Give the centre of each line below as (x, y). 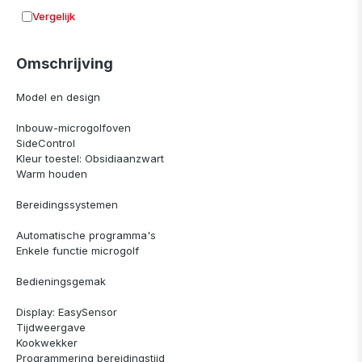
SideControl (46, 143)
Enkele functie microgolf (78, 251)
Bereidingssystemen (67, 205)
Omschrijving (65, 63)
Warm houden (52, 174)
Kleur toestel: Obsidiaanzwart (90, 159)
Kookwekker (47, 343)
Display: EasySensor (67, 312)
